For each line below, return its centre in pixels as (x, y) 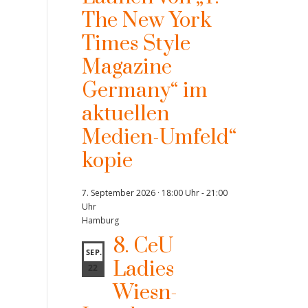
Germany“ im (144, 91)
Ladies (143, 269)
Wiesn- (145, 293)
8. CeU (143, 246)
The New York (146, 21)
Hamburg (100, 220)
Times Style (136, 44)
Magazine (126, 67)
